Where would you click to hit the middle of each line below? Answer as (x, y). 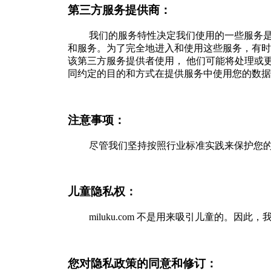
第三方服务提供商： (119, 10)
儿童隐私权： (102, 192)
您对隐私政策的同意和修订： (142, 263)
